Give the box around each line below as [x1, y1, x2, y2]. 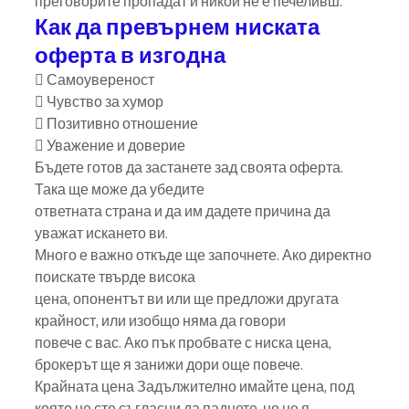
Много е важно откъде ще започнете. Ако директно [35, 246, 374, 265]
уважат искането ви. [35, 224, 168, 243]
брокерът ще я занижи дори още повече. [35, 355, 303, 374]
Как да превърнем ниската [35, 12, 324, 40]
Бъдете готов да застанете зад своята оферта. [35, 158, 346, 177]
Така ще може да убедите [35, 180, 204, 199]
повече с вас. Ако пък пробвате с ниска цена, [35, 333, 334, 352]
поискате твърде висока [35, 267, 195, 287]
